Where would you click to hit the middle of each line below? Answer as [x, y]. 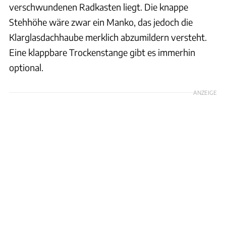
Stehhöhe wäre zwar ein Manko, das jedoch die [101, 22]
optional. [26, 68]
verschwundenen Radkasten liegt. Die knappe [99, 7]
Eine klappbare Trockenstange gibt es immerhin [102, 52]
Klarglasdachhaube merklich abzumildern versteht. [108, 37]
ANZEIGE [205, 93]
